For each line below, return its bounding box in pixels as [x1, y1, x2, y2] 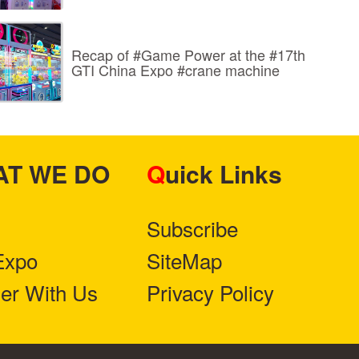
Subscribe [147, 212, 239, 243]
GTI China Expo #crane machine [71, 59, 280, 80]
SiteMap [147, 244, 223, 275]
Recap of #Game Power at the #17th [71, 44, 305, 65]
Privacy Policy [147, 276, 275, 307]
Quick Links [165, 155, 283, 191]
